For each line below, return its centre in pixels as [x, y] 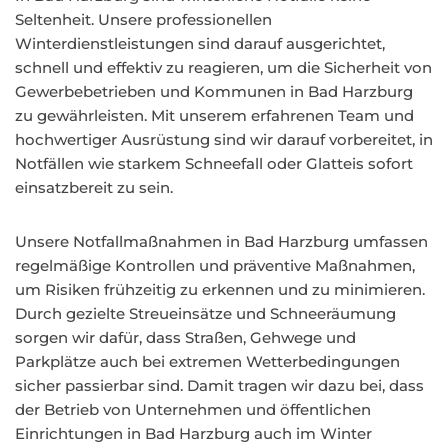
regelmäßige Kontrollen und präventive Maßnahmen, [215, 265]
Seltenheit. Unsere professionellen [143, 19]
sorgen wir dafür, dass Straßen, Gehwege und [185, 337]
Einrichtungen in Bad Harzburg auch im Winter [193, 433]
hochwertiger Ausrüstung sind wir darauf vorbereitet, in [224, 139]
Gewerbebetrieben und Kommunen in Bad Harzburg [214, 91]
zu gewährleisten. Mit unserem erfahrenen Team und [214, 115]
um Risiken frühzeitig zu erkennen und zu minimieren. [220, 289]
